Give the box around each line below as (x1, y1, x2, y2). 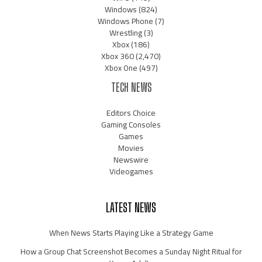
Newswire (113, 152, 149, 168)
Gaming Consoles (101, 117, 161, 133)
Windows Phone (98, 13, 153, 29)
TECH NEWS (111, 80, 151, 94)
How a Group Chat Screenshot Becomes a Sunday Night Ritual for (20, 244, 242, 260)
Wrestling (109, 25, 142, 40)
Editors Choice (106, 105, 156, 121)
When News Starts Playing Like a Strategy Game (49, 225, 213, 241)
